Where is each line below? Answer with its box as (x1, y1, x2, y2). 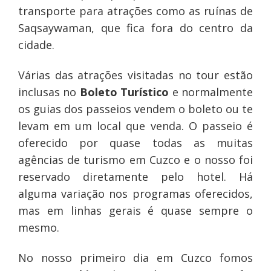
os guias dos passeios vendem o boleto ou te (18, 102, 253, 117)
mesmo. (18, 220, 59, 235)
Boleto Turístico (79, 85, 169, 100)
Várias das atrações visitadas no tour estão (18, 68, 253, 83)
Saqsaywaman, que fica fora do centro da (18, 21, 253, 36)
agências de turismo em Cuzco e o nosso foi (18, 152, 253, 168)
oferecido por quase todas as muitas (18, 135, 253, 151)
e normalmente (169, 85, 253, 100)
